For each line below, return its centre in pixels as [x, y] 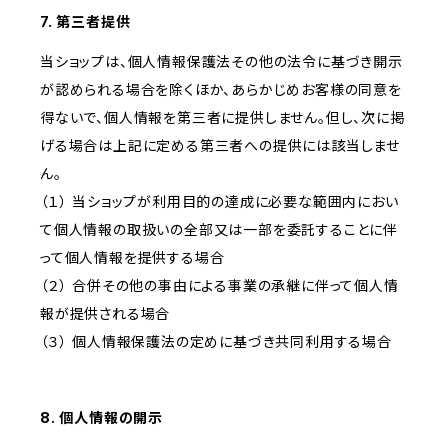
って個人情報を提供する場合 [132, 258]
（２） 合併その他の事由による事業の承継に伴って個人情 [219, 286]
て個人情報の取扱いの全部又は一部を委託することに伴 [219, 230]
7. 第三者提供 [85, 22]
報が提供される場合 [105, 314]
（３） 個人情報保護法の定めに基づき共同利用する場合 [216, 342]
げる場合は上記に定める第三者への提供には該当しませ [220, 146]
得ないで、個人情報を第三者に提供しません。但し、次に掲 [222, 118]
